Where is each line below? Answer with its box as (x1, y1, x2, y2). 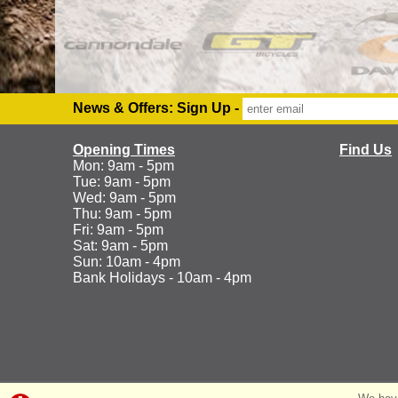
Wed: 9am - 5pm (73, 190, 176, 206)
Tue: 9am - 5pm (73, 174, 171, 190)
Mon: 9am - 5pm (73, 158, 174, 174)
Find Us (339, 142, 392, 158)
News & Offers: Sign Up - (73, 100, 243, 116)
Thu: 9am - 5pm (73, 206, 171, 222)
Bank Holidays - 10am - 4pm (73, 270, 251, 286)
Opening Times (73, 142, 175, 158)
